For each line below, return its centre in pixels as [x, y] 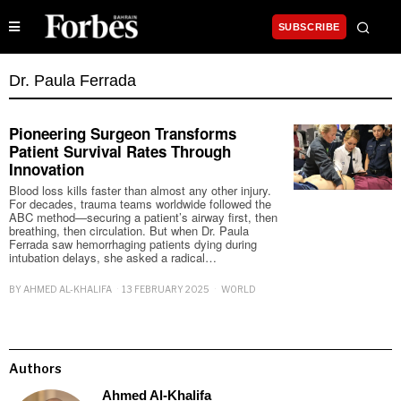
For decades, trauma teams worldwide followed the [140, 204]
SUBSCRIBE [309, 27]
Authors [35, 369]
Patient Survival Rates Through [120, 151]
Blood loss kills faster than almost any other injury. [140, 190]
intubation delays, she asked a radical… [113, 257]
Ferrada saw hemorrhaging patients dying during [133, 244]
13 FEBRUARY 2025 [166, 290]
